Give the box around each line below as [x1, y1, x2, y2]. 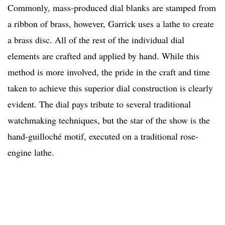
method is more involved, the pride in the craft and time [8, 66, 210, 78]
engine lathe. [8, 146, 54, 159]
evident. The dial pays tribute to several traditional [8, 98, 191, 110]
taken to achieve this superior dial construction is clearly [8, 82, 213, 94]
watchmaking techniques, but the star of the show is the [8, 114, 210, 127]
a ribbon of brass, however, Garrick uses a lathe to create [8, 18, 214, 30]
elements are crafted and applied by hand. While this [8, 50, 199, 62]
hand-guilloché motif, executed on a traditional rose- [8, 130, 198, 143]
